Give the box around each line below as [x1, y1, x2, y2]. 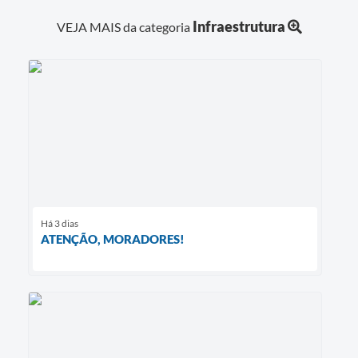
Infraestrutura [192, 17, 285, 35]
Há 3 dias [41, 217, 78, 229]
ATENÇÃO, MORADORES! [41, 231, 185, 246]
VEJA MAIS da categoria [56, 18, 193, 34]
